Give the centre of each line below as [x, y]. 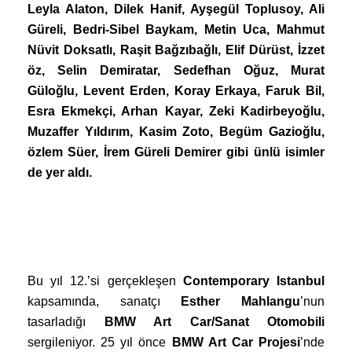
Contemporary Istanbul [254, 280]
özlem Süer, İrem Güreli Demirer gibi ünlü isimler [176, 152]
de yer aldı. [60, 172]
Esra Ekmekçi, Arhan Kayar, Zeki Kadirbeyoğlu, [176, 111]
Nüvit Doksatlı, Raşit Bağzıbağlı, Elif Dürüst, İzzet [176, 49]
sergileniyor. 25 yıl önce [97, 342]
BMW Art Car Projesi [236, 342]
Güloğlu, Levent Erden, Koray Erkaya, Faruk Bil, [176, 90]
